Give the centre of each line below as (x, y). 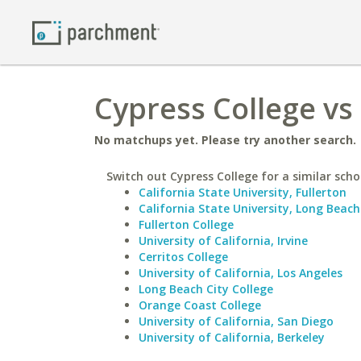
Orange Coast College (200, 305)
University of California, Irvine (223, 241)
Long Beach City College (206, 289)
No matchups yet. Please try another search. (225, 140)
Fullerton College (186, 224)
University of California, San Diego (236, 321)
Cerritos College (183, 257)
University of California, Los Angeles (241, 273)
